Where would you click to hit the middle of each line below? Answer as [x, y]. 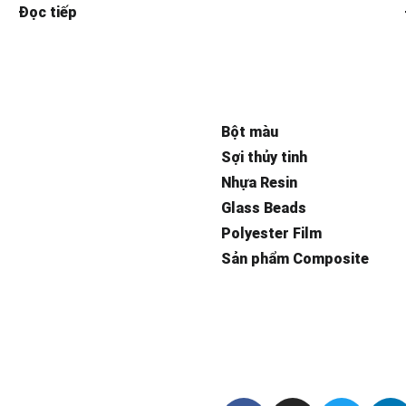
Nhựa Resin [259, 182]
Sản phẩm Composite [295, 258]
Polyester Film [271, 233]
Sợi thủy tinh [264, 157]
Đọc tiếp [48, 12]
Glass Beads [264, 208]
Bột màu [250, 131]
